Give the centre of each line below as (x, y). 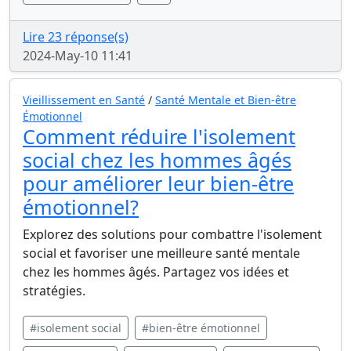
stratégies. (54, 291)
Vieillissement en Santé (84, 100)
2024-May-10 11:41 (78, 56)
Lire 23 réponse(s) (76, 37)
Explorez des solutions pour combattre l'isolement (172, 234)
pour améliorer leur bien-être (158, 183)
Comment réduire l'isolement (159, 136)
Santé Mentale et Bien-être (226, 100)
